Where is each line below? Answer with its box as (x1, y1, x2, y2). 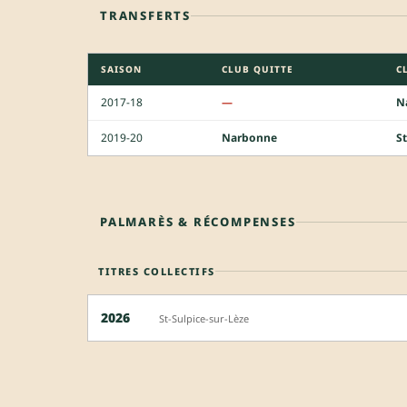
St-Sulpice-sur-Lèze (159, 312, 249, 326)
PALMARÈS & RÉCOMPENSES (100, 213, 296, 230)
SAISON (101, 62, 142, 75)
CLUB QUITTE (222, 62, 293, 75)
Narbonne (222, 129, 277, 145)
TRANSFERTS (100, 6, 191, 24)
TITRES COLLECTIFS (98, 263, 215, 278)
